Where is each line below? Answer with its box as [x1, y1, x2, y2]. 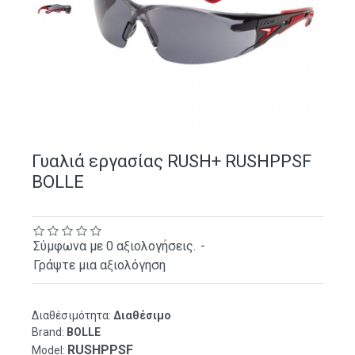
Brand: [32, 326, 64, 338]
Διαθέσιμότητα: [32, 309, 111, 322]
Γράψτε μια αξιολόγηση [33, 258, 166, 273]
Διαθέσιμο [113, 309, 171, 322]
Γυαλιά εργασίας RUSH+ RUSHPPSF [32, 151, 311, 171]
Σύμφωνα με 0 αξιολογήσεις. [33, 239, 196, 254]
